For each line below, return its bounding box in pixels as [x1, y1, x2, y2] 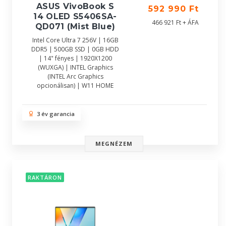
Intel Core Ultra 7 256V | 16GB [32, 36, 119, 44]
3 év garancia [34, 110, 75, 118]
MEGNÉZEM [95, 140, 133, 147]
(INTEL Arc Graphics [47, 72, 103, 81]
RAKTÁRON [28, 174, 62, 182]
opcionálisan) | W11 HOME [37, 81, 114, 90]
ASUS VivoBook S [36, 2, 115, 11]
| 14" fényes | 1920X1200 [38, 54, 112, 63]
